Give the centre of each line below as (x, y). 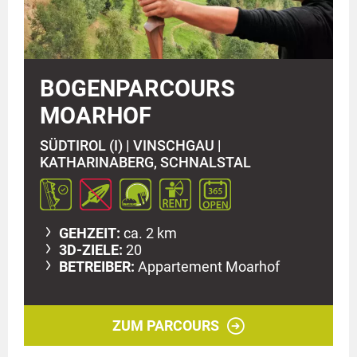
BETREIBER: (98, 266)
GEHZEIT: (91, 233)
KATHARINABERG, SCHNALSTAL (145, 162)
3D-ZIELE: (92, 249)
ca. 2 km (150, 233)
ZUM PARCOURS (166, 325)
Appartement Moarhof (209, 266)
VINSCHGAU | (177, 145)
